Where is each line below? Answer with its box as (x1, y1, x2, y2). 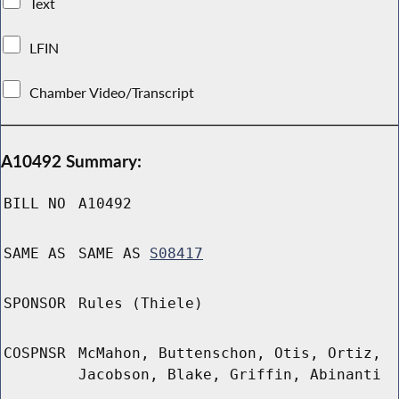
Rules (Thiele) (78, 295, 203, 313)
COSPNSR (4, 345, 66, 362)
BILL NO (4, 195, 66, 213)
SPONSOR (4, 295, 66, 313)
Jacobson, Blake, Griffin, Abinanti (78, 366, 381, 384)
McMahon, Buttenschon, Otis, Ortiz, (78, 345, 381, 362)
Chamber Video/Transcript (26, 83, 199, 102)
